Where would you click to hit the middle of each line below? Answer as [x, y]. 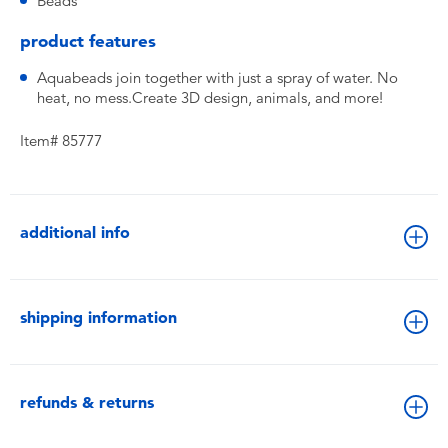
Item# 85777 [61, 141]
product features [88, 41]
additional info [75, 232]
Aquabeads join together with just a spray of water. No [217, 78]
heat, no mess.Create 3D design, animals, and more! [210, 98]
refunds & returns [87, 402]
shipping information [98, 317]
